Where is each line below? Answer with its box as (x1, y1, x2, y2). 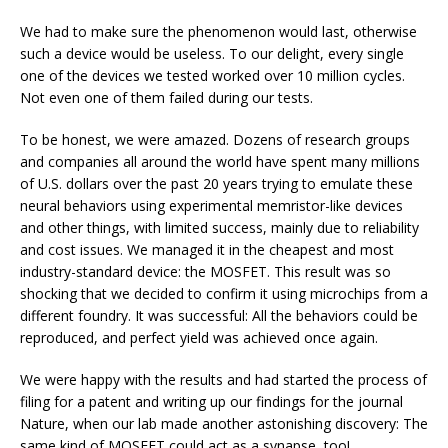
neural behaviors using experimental (20, 195, 257, 215)
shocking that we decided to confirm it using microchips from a (20, 283, 428, 303)
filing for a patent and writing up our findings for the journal (20, 391, 403, 411)
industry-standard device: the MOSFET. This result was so (20, 261, 391, 281)
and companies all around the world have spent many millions (20, 151, 420, 171)
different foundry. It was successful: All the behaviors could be (20, 305, 418, 325)
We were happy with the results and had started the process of (20, 369, 427, 389)
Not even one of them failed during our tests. (20, 87, 313, 107)
